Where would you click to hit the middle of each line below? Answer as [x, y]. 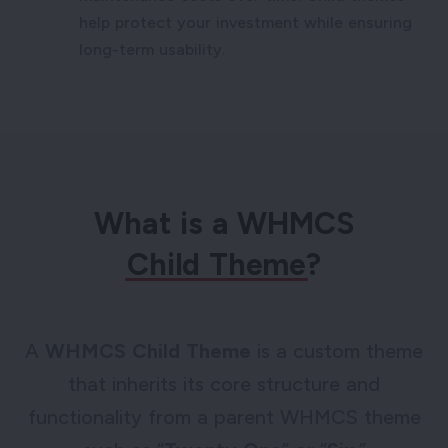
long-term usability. [152, 49]
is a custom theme [337, 350]
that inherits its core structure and [224, 383]
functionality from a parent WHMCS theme [224, 416]
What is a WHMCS [224, 223]
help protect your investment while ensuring [245, 22]
